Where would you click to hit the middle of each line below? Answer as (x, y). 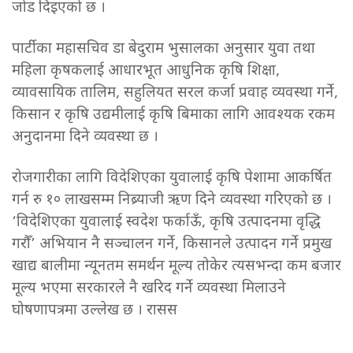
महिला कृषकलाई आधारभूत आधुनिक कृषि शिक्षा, (146, 71)
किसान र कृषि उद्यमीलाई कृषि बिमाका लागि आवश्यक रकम (173, 115)
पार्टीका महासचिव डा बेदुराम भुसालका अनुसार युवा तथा (163, 49)
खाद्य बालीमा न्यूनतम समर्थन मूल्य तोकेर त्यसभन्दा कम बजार (176, 266)
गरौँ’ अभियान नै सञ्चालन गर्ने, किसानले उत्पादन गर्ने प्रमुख (172, 244)
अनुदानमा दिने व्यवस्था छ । (85, 137)
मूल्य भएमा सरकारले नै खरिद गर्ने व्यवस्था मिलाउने (149, 288)
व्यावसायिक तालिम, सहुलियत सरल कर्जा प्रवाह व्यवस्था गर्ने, (175, 93)
